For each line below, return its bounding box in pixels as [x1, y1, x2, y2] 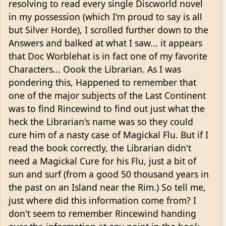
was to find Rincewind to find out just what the [9, 102, 205, 115]
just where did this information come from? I [9, 194, 196, 206]
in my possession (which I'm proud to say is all [9, 10, 202, 23]
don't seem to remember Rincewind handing [9, 207, 196, 219]
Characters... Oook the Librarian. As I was [9, 63, 181, 75]
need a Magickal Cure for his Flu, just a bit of [9, 154, 196, 167]
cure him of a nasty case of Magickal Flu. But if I [9, 128, 208, 141]
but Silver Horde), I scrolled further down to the [9, 23, 208, 36]
